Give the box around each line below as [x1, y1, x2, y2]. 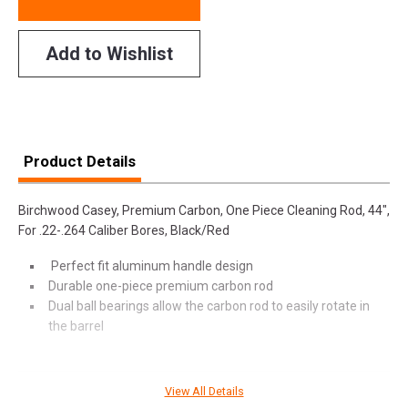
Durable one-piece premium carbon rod [48, 278, 273, 293]
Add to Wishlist [46, 42, 173, 65]
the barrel [48, 318, 104, 333]
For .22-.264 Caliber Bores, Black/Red [18, 222, 229, 238]
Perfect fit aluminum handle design [48, 258, 253, 273]
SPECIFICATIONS [18, 387, 144, 404]
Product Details [24, 151, 136, 170]
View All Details [164, 383, 244, 398]
